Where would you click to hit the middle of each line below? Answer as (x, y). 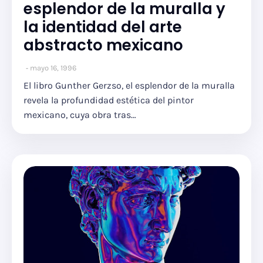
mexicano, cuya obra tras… (80, 115)
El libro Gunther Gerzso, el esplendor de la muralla (129, 85)
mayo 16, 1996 (53, 68)
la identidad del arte (103, 27)
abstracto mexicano (103, 45)
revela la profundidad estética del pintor (109, 100)
